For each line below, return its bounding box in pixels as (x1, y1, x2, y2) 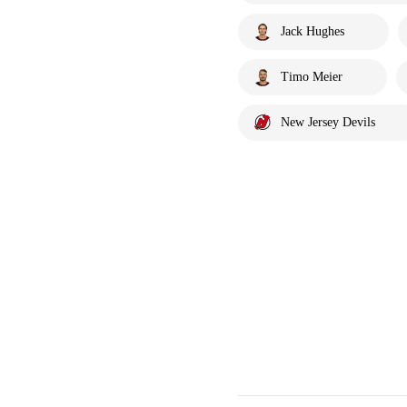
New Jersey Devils (281, 115, 375, 129)
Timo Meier (281, 70, 342, 84)
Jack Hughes (281, 25, 344, 38)
